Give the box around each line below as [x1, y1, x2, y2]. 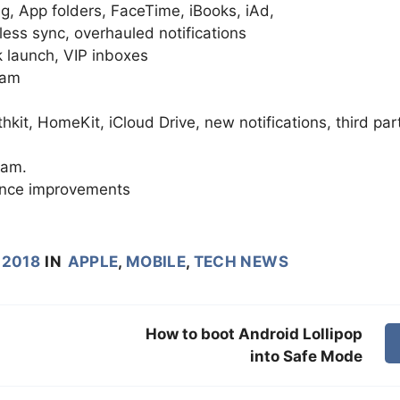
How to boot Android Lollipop [146, 324, 363, 343]
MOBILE [126, 252, 187, 271]
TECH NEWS [193, 252, 288, 271]
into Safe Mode [250, 346, 363, 365]
